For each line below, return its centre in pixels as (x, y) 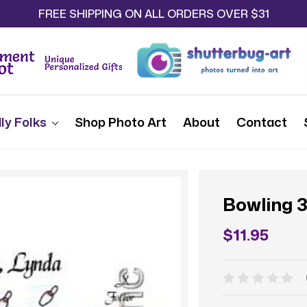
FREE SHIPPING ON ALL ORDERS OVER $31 (153, 14)
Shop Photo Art (120, 122)
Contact (261, 122)
